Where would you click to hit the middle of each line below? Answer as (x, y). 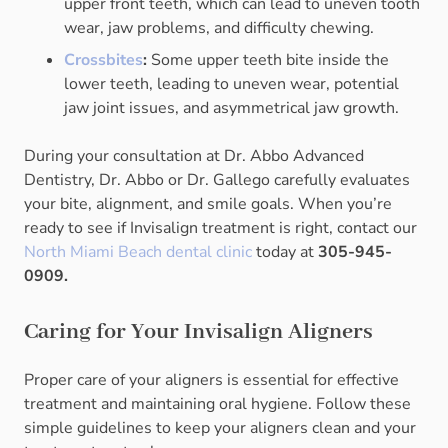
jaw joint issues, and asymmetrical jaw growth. (231, 108)
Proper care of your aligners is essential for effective (211, 380)
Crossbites (103, 60)
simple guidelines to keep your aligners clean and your (220, 428)
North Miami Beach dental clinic (138, 252)
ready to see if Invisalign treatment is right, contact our (220, 228)
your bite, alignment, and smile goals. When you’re (208, 204)
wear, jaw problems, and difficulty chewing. (219, 28)
